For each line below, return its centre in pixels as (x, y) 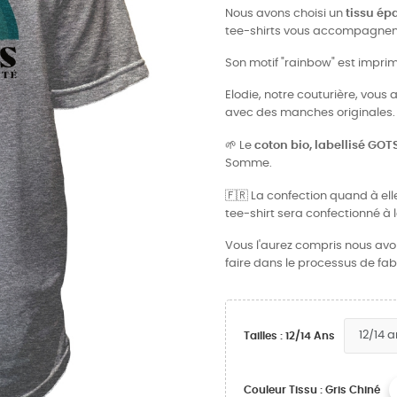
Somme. (250, 163)
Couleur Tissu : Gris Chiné (312, 390)
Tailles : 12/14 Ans (289, 336)
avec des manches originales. (310, 113)
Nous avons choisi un (285, 14)
